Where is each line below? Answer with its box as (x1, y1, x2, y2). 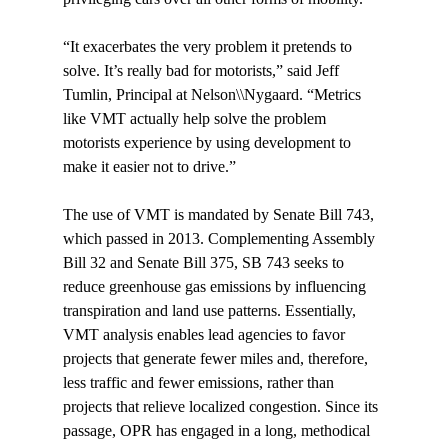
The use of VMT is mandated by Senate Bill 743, (62, 206, 378, 224)
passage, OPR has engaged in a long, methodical (62, 422, 374, 440)
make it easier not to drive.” (62, 158, 236, 176)
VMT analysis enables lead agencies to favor (62, 326, 349, 344)
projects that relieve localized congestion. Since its (62, 398, 382, 416)
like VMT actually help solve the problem (62, 110, 330, 128)
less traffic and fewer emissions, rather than (62, 374, 338, 392)
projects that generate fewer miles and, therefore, (62, 350, 372, 368)
